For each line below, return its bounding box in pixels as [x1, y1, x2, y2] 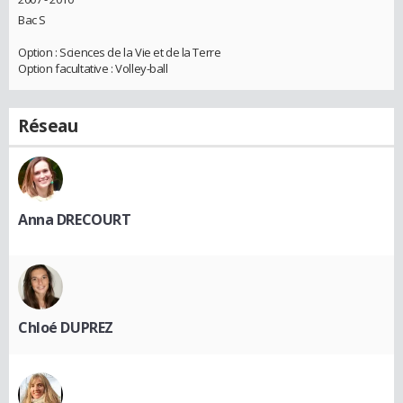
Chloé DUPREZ [18, 318, 113, 338]
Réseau [18, 114, 78, 139]
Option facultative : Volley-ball [18, 60, 168, 77]
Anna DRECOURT [18, 210, 131, 230]
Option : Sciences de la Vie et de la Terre [18, 44, 221, 61]
